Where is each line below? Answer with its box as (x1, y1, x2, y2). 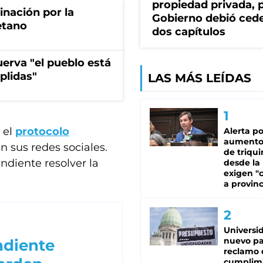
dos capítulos (152, 25, 225, 39)
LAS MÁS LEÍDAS (148, 71, 251, 86)
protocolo (15, 125, 69, 138)
